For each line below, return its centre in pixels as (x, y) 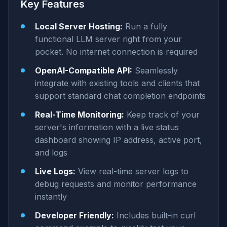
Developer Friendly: (74, 216)
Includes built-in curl (155, 216)
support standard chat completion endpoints (120, 96)
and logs (51, 153)
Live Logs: (55, 172)
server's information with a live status (107, 127)
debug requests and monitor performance (116, 184)
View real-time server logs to (132, 172)
